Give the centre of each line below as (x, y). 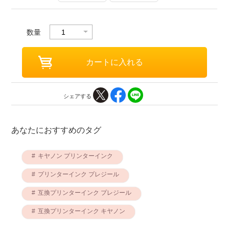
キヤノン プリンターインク (75, 156)
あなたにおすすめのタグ (56, 130)
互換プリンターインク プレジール (84, 193)
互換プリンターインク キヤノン (81, 211)
